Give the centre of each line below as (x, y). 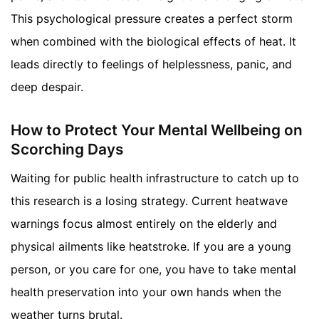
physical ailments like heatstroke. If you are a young (151, 246)
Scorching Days (67, 150)
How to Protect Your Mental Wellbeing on (157, 130)
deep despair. (47, 87)
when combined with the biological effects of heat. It (153, 41)
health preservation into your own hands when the (146, 292)
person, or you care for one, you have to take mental (153, 269)
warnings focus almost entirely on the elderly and (144, 223)
